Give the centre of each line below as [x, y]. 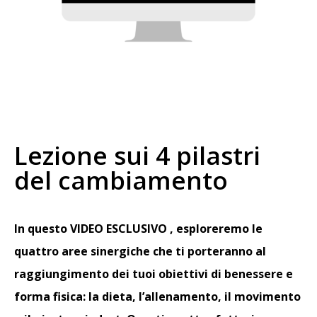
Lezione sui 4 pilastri [137, 155]
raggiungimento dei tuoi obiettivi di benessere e [154, 274]
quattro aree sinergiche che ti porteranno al [140, 251]
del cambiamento [121, 180]
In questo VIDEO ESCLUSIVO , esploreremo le [138, 229]
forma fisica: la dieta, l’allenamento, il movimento [157, 296]
